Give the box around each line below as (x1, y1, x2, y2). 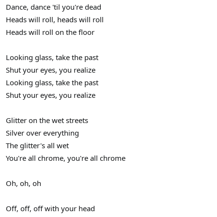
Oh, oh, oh (6, 178, 41, 188)
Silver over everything (6, 128, 79, 138)
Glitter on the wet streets (6, 115, 88, 125)
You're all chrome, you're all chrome (6, 153, 125, 163)
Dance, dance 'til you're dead (6, 2, 101, 12)
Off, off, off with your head (6, 203, 95, 213)
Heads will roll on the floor (6, 27, 94, 37)
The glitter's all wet (6, 140, 69, 150)
